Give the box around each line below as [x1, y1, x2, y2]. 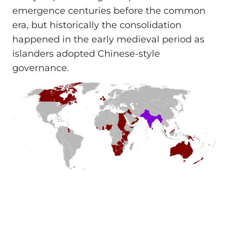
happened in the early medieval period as [12, 33, 204, 45]
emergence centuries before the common [12, 5, 205, 16]
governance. [12, 62, 69, 74]
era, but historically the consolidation [12, 19, 181, 31]
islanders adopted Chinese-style [12, 48, 160, 59]
